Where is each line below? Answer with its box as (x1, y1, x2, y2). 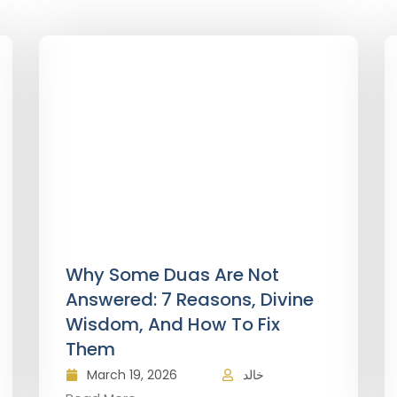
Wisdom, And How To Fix (66, 312, 280, 337)
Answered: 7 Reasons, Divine (66, 287, 314, 312)
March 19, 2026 (87, 366, 177, 384)
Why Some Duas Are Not (66, 262, 279, 287)
